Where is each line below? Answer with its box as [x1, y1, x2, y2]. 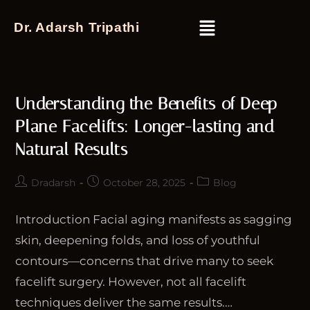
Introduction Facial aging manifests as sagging [15, 212, 293, 227]
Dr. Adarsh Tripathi [14, 20, 140, 35]
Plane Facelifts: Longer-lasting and [15, 117, 275, 137]
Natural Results [15, 140, 128, 160]
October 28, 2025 [103, 176, 186, 190]
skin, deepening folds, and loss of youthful [15, 233, 261, 248]
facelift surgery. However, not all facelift [15, 275, 247, 289]
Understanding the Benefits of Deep [15, 94, 277, 114]
